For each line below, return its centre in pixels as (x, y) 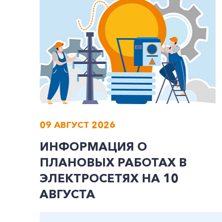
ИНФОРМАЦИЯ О (93, 146)
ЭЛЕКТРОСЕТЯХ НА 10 (109, 178)
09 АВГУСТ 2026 (78, 125)
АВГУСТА (67, 194)
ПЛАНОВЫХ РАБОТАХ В (113, 162)
